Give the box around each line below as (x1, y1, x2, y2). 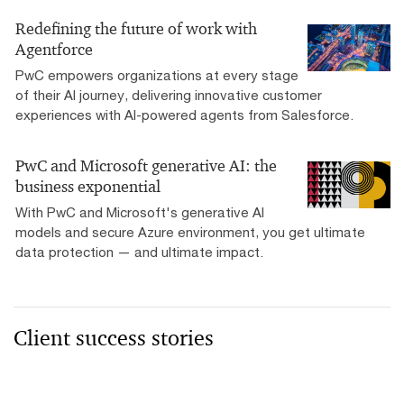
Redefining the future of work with (15, 19, 257, 40)
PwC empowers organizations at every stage (15, 67, 298, 84)
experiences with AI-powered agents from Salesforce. (15, 106, 353, 124)
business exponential (15, 177, 161, 197)
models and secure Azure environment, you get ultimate (15, 224, 365, 241)
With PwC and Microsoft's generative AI (15, 204, 264, 221)
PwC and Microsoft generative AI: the (15, 156, 277, 177)
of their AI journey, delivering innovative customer (15, 87, 322, 104)
